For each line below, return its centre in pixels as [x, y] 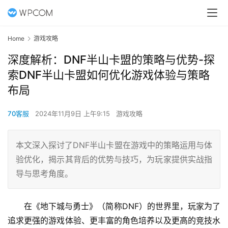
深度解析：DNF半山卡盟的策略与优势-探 [111, 60]
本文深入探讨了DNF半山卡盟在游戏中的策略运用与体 [114, 145]
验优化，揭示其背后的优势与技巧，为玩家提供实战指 [114, 160]
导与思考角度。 [44, 174]
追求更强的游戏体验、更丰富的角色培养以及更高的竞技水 [114, 221]
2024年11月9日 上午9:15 [74, 114]
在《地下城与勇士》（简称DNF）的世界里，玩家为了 [122, 206]
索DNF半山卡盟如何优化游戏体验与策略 [109, 75]
